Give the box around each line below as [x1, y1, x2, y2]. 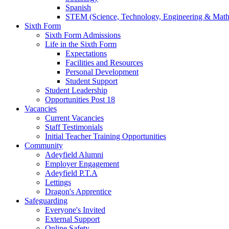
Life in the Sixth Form [45, 39, 117, 49]
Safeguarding [25, 196, 67, 205]
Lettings [45, 177, 71, 187]
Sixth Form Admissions [45, 30, 121, 39]
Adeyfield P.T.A [45, 168, 98, 177]
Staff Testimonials [45, 122, 103, 131]
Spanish [65, 3, 91, 12]
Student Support [65, 76, 118, 85]
